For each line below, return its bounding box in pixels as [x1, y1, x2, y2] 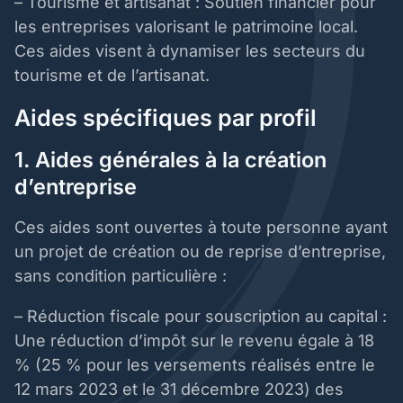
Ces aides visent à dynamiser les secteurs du [14, 41, 365, 61]
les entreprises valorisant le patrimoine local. [14, 17, 358, 37]
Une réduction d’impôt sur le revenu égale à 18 [14, 331, 374, 351]
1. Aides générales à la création [14, 147, 327, 174]
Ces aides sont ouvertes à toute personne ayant [14, 218, 388, 237]
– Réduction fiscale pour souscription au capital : [14, 307, 387, 327]
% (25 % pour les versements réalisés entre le [14, 355, 375, 375]
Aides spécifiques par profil [14, 104, 322, 132]
